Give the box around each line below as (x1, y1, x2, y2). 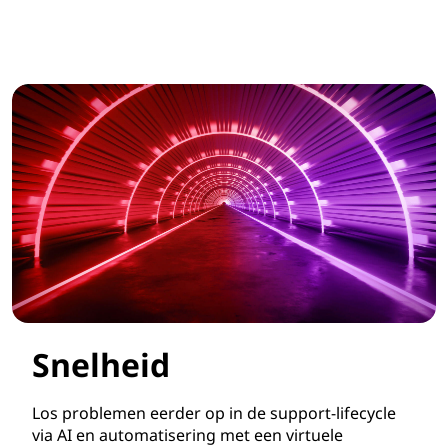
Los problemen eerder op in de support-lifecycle (32, 401, 396, 424)
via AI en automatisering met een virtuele (32, 423, 343, 446)
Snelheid (32, 342, 170, 386)
